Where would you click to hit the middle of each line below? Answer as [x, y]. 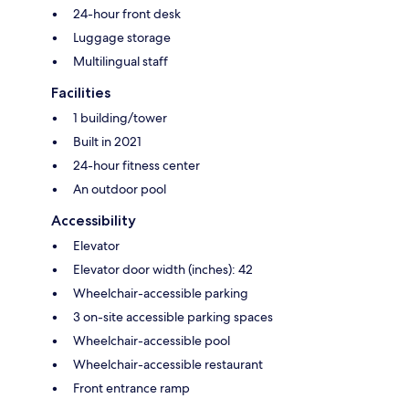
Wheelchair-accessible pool [152, 341]
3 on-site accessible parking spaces [173, 317]
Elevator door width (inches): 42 [163, 270]
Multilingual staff [121, 62]
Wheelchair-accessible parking [161, 294]
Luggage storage [122, 38]
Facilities [81, 93]
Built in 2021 [107, 142]
